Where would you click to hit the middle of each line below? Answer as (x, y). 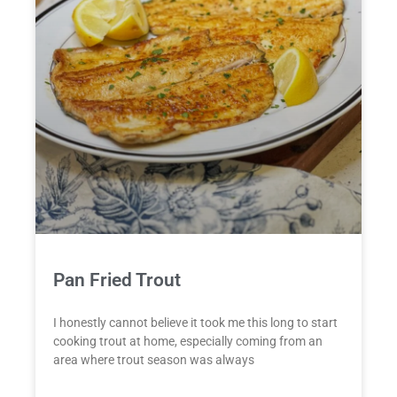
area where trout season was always (154, 359)
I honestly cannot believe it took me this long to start (195, 322)
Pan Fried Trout (117, 280)
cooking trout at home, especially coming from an (188, 341)
